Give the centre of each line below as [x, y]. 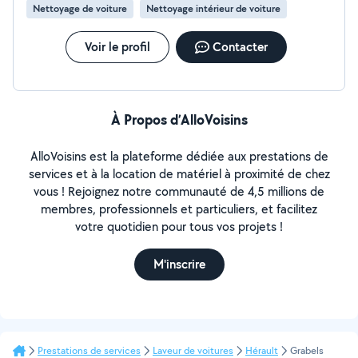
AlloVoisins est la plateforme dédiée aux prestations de [179, 156]
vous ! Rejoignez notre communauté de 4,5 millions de [179, 191]
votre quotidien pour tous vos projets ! [179, 227]
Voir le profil [117, 47]
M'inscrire [179, 264]
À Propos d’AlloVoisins [179, 119]
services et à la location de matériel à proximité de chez [179, 174]
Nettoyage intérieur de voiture [213, 8]
